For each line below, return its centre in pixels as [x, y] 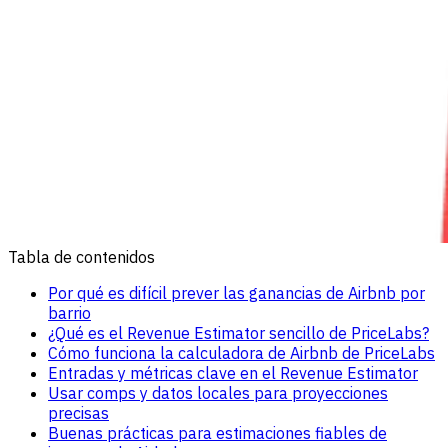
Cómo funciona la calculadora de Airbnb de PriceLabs [241, 352]
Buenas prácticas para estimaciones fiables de [217, 432]
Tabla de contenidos [81, 256]
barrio [69, 312]
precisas [78, 412]
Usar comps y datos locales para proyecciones [218, 392]
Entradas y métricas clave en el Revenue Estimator [233, 372]
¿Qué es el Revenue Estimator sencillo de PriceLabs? [238, 332]
